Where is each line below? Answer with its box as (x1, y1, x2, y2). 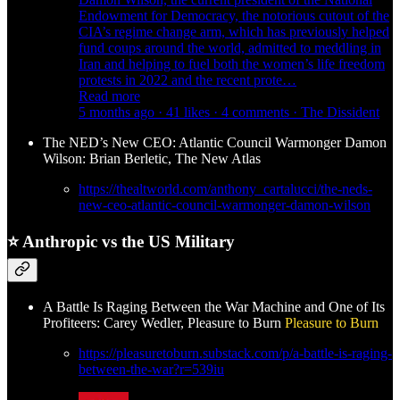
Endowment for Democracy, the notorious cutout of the (79, 7, 389, 23)
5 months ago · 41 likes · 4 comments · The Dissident (79, 104, 379, 120)
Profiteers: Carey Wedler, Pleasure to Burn (43, 314, 285, 330)
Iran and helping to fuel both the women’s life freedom (79, 55, 385, 71)
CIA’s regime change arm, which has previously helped (79, 23, 389, 39)
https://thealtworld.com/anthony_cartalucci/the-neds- (79, 180, 372, 196)
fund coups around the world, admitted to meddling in (79, 39, 381, 55)
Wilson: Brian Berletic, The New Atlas (43, 150, 261, 166)
